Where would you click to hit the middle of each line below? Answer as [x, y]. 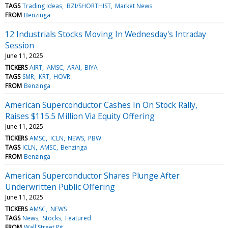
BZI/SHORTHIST [89, 6]
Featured [78, 218]
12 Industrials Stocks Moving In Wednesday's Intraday [106, 34]
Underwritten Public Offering [60, 187]
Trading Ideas [42, 6]
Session [20, 45]
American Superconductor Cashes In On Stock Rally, [101, 105]
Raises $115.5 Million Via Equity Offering [80, 116]
